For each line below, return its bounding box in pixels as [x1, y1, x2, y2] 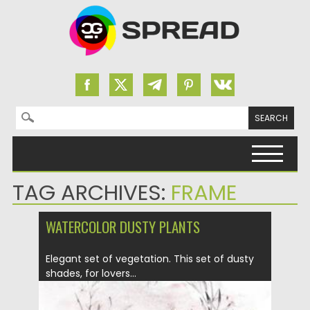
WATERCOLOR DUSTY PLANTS [46, 216, 200, 237]
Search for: [16, 107, 69, 120]
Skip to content [12, 136, 86, 150]
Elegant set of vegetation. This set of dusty [46, 252, 254, 266]
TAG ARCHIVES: [12, 178, 171, 208]
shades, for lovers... [46, 266, 136, 280]
